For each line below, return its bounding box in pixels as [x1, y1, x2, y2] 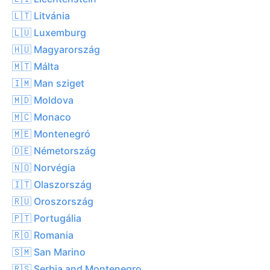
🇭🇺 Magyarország [12, 43, 100, 55]
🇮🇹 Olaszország [12, 178, 92, 190]
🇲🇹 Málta [12, 60, 59, 72]
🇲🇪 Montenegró [12, 127, 90, 140]
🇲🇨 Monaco [12, 110, 71, 123]
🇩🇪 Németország [12, 144, 96, 157]
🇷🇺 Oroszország [12, 195, 93, 207]
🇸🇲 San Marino [12, 245, 86, 258]
